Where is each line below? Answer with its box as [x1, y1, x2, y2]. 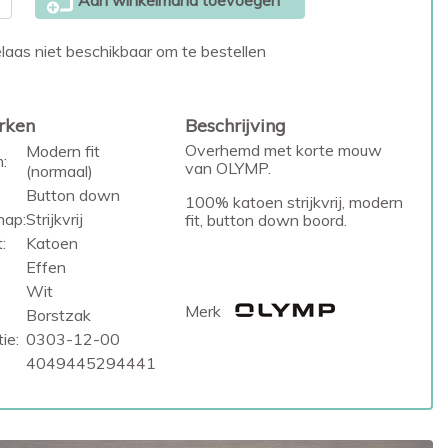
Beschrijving [185, 114, 287, 137]
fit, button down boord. [185, 210, 348, 230]
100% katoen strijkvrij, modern [185, 192, 404, 212]
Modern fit [25, 141, 100, 161]
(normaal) [25, 161, 93, 181]
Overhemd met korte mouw [185, 140, 383, 160]
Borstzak [25, 305, 91, 325]
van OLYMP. [185, 158, 272, 178]
